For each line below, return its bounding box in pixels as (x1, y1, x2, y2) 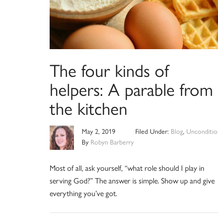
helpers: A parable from (50, 75, 213, 101)
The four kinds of (50, 56, 169, 82)
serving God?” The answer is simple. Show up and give (50, 174, 215, 186)
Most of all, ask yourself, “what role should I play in (50, 162, 204, 173)
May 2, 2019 (82, 126, 115, 136)
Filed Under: (135, 126, 171, 136)
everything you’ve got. (50, 187, 117, 199)
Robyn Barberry (91, 136, 134, 146)
